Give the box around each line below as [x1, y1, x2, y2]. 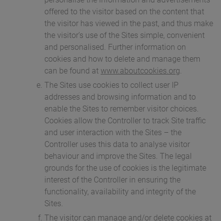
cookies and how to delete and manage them [44, 54, 200, 64]
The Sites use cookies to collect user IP [44, 80, 179, 90]
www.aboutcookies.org [101, 66, 180, 76]
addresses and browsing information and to [44, 92, 196, 102]
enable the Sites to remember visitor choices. [44, 104, 199, 114]
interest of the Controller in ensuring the [44, 175, 181, 185]
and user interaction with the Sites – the [44, 128, 182, 138]
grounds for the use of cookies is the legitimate [44, 163, 206, 173]
